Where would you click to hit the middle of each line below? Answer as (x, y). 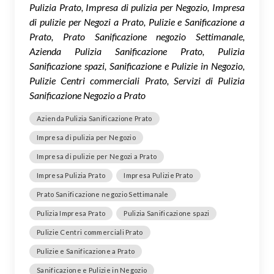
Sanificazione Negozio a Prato (87, 95)
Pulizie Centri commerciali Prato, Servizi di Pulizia (137, 80)
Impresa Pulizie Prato (158, 175)
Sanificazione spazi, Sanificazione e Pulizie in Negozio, (137, 65)
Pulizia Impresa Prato (71, 213)
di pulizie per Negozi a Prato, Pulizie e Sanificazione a (137, 21)
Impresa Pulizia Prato (71, 175)
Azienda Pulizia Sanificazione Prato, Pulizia (137, 51)
